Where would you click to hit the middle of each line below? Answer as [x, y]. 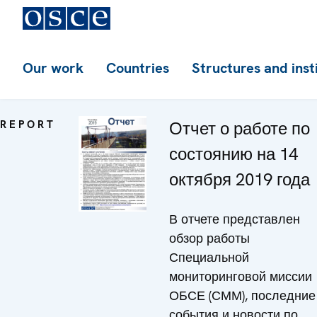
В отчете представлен [235, 219]
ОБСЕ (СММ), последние [242, 295]
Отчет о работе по [240, 128]
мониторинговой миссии [241, 276]
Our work [53, 68]
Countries [138, 68]
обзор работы [209, 238]
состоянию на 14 [234, 154]
